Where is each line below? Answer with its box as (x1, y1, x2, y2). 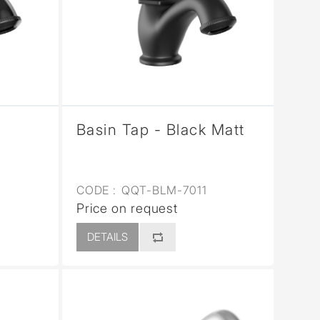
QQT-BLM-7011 (118, 182, 207, 197)
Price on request (76, 200, 179, 216)
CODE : (76, 182, 117, 197)
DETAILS (86, 229, 128, 244)
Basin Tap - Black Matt (76, 120, 245, 139)
